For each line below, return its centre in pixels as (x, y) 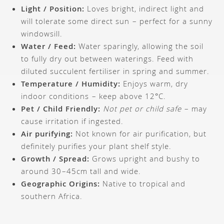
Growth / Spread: (55, 160)
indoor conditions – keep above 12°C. (94, 98)
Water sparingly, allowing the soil (140, 48)
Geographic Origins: (61, 185)
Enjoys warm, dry (154, 85)
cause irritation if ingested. (72, 123)
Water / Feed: (49, 48)
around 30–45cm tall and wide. (81, 173)
